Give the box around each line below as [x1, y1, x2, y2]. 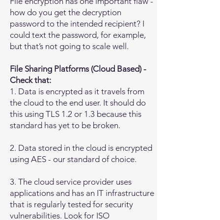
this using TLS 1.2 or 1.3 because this [10, 109, 141, 119]
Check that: [10, 75, 51, 85]
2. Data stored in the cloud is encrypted [10, 143, 152, 153]
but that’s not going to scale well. [10, 41, 129, 51]
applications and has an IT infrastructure [10, 188, 154, 198]
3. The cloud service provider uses [10, 177, 132, 187]
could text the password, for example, [10, 30, 146, 40]
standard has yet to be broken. [10, 120, 120, 130]
